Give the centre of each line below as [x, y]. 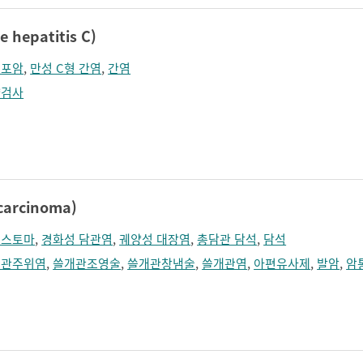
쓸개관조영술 [87, 263]
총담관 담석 [227, 239]
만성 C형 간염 [66, 68]
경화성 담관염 [77, 239]
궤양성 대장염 [155, 239]
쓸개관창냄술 [162, 263]
